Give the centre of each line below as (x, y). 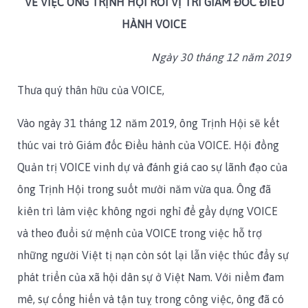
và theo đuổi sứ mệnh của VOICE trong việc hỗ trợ (140, 233)
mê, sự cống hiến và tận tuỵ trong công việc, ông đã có (151, 299)
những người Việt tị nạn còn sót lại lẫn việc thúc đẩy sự (153, 255)
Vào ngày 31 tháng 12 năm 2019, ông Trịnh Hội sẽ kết (148, 123)
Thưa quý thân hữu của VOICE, (91, 90)
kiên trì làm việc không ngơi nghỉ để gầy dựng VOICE (147, 211)
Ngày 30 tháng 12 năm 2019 (221, 57)
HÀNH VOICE (154, 24)
